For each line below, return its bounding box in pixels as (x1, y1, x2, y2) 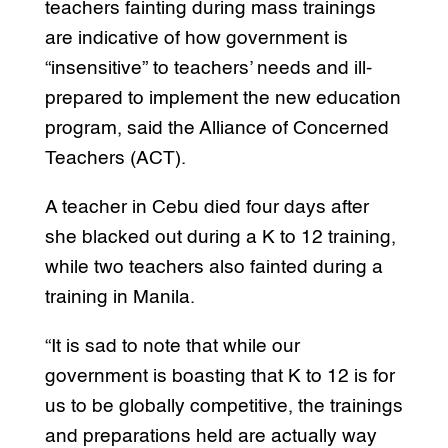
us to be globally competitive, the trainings (44, 396, 403, 416)
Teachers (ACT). (44, 148, 186, 168)
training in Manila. (44, 287, 195, 307)
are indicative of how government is (44, 28, 348, 48)
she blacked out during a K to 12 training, (44, 227, 396, 247)
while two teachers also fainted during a (44, 257, 383, 277)
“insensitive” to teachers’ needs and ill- (44, 58, 372, 78)
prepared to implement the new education (44, 88, 401, 108)
